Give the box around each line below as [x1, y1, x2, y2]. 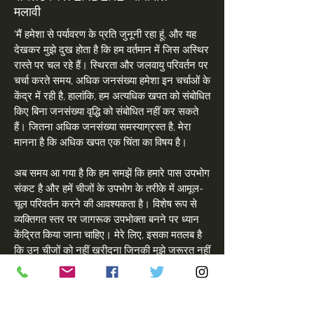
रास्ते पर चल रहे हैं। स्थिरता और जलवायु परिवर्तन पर [14, 59, 208, 71]
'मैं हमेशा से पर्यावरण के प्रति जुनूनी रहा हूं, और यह [14, 28, 196, 41]
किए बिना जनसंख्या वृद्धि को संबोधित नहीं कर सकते [14, 105, 198, 118]
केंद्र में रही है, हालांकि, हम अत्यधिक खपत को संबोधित [14, 90, 210, 102]
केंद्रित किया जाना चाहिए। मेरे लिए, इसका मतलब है [14, 228, 202, 241]
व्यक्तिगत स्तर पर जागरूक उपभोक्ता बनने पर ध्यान [14, 213, 199, 226]
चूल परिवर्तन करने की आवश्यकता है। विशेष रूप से [14, 198, 197, 210]
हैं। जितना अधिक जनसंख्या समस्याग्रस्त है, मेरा [14, 121, 191, 133]
